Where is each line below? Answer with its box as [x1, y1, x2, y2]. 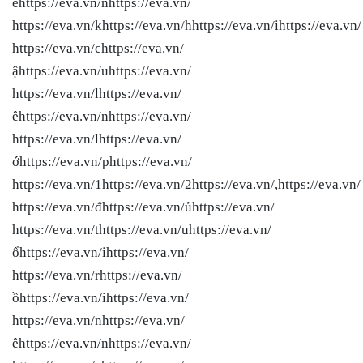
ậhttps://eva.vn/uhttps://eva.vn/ [12, 62, 191, 79]
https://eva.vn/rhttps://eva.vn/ [12, 267, 182, 283]
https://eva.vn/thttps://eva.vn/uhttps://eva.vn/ [12, 221, 271, 237]
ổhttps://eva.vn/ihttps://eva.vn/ [12, 244, 189, 260]
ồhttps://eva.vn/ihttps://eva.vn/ [12, 289, 189, 305]
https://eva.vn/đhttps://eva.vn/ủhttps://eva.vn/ [12, 199, 275, 215]
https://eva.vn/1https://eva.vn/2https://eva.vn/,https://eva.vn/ [12, 176, 361, 192]
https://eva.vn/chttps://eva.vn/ [12, 40, 184, 56]
